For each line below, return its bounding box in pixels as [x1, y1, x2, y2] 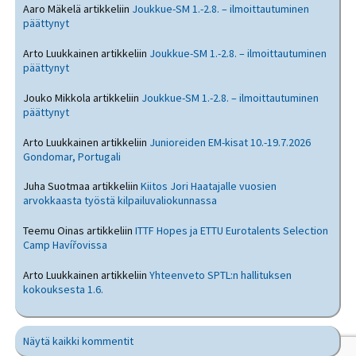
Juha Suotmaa [23, 179, 91, 194]
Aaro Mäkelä [23, 2, 82, 17]
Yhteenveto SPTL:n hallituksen [149, 267, 292, 282]
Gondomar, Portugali [23, 149, 122, 164]
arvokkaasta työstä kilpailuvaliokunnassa [23, 193, 218, 208]
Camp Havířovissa [23, 238, 108, 253]
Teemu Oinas [23, 223, 85, 238]
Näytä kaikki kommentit [23, 333, 134, 348]
